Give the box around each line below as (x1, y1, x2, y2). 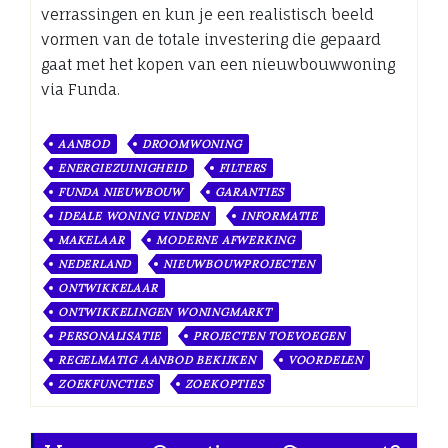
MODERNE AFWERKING (156, 232, 296, 247)
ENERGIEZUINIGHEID (58, 160, 187, 175)
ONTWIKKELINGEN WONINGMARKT (58, 304, 272, 319)
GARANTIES (215, 184, 285, 199)
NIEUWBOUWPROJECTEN (163, 256, 315, 271)
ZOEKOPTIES (184, 376, 264, 391)
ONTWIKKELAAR (58, 280, 158, 295)
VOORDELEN (287, 352, 364, 367)
